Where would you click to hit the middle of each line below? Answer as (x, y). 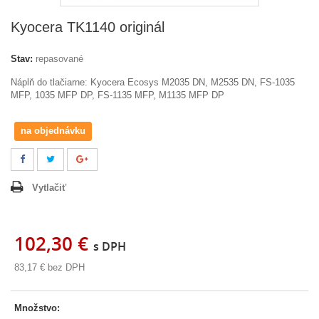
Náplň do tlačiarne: (51, 82)
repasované (59, 58)
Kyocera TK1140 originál (88, 27)
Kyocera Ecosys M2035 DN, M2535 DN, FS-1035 (193, 82)
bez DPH (65, 267)
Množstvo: (37, 308)
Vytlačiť (49, 187)
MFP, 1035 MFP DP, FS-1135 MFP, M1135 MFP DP (117, 95)
